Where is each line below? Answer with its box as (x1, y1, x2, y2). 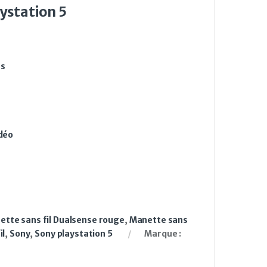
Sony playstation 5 (35, 228, 113, 239)
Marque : (144, 228, 182, 239)
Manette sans (129, 214, 188, 225)
